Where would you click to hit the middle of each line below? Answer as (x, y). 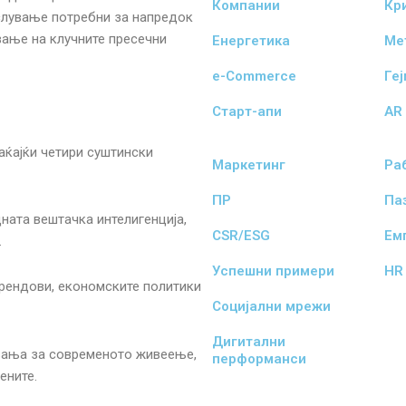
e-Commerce (254, 76)
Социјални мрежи (271, 306)
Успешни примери (273, 271)
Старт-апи (247, 111)
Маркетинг (249, 165)
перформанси (259, 359)
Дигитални (249, 342)
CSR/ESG (241, 236)
